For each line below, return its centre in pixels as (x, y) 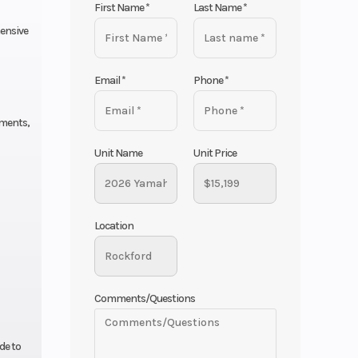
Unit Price (215, 153)
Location (114, 225)
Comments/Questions (145, 298)
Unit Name (119, 153)
